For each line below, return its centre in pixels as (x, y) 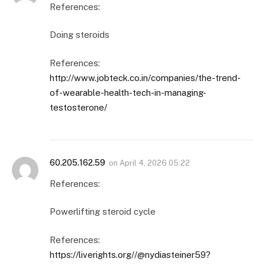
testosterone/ (78, 107)
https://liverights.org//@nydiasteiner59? (130, 254)
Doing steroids (80, 35)
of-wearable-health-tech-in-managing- (128, 92)
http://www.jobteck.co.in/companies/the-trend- (145, 77)
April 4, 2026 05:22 (155, 163)
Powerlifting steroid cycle (103, 212)
